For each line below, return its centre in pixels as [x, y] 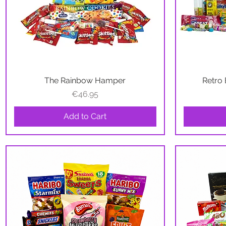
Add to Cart [85, 116]
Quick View [85, 79]
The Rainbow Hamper [85, 80]
